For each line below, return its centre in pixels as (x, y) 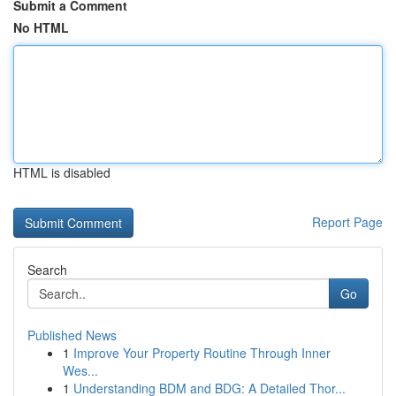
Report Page (347, 222)
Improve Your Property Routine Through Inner (202, 353)
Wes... (80, 370)
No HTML (41, 27)
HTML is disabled (62, 172)
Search (47, 270)
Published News (72, 335)
